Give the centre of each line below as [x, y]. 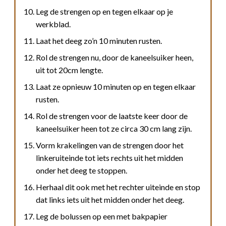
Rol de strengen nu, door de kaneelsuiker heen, [115, 57]
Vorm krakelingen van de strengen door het [110, 145]
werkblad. [53, 24]
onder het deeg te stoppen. [81, 170]
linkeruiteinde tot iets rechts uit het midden [109, 157]
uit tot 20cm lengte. [69, 70]
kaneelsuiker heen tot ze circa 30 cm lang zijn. [114, 128]
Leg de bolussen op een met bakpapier [102, 216]
